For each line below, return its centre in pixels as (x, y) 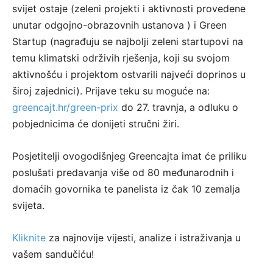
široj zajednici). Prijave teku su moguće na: (111, 91)
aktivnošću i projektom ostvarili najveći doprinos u (129, 75)
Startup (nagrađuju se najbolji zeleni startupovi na (128, 42)
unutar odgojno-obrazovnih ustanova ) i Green (119, 25)
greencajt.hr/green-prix (65, 108)
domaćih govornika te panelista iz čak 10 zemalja (126, 189)
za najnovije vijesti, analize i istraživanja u (145, 238)
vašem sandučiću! (53, 254)
